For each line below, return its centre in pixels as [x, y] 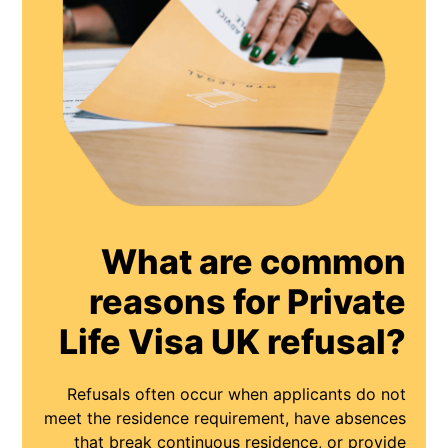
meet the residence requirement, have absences [224, 418]
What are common [253, 262]
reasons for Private [247, 302]
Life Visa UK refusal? [232, 342]
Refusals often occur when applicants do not [236, 394]
